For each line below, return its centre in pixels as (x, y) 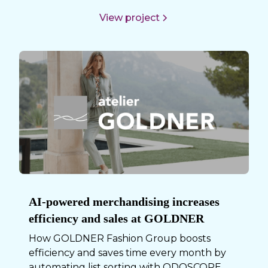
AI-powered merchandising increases (124, 201)
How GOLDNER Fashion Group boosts (120, 238)
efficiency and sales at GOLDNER (117, 218)
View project (129, 17)
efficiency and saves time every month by (128, 252)
